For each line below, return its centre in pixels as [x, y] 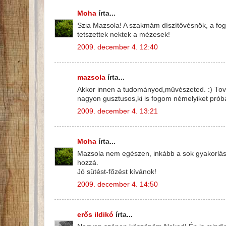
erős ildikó [95, 214]
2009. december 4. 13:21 [118, 111]
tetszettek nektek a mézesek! [124, 35]
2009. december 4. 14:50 [118, 185]
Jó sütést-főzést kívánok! [117, 172]
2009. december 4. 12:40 [118, 47]
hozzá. [88, 163]
